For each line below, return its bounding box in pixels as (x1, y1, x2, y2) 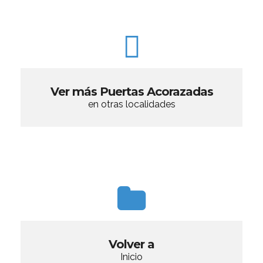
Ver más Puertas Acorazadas (50, 85, 213, 99)
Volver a (109, 237, 154, 251)
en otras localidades (87, 99, 176, 110)
